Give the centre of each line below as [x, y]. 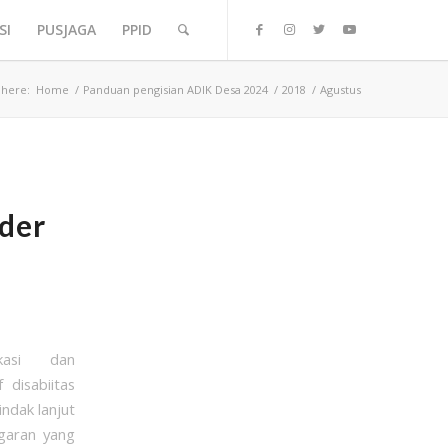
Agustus [341, 89]
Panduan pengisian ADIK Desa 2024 [176, 89]
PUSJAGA [67, 29]
